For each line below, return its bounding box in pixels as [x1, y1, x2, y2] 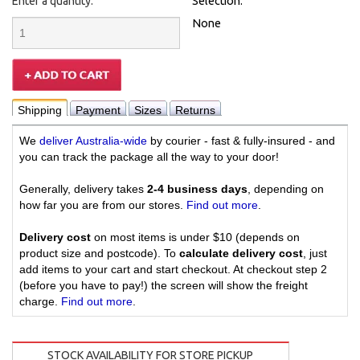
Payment [76, 104, 121, 117]
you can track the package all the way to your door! [19, 150, 279, 164]
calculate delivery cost [179, 247, 303, 260]
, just [303, 247, 327, 260]
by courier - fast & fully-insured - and [147, 134, 335, 148]
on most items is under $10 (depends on [91, 231, 300, 244]
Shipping [18, 104, 62, 117]
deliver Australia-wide [39, 134, 147, 148]
